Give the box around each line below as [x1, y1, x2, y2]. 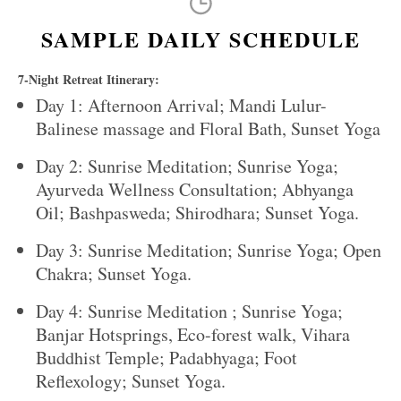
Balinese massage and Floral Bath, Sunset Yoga [36, 116, 380, 141]
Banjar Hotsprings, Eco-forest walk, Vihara [36, 322, 350, 347]
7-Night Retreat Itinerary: [18, 70, 159, 90]
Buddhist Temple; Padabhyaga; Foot [36, 346, 297, 371]
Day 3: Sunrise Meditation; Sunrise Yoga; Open [36, 238, 381, 263]
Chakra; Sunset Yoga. [36, 261, 192, 286]
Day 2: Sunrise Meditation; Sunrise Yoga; [36, 154, 338, 179]
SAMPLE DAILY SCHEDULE [40, 23, 361, 55]
